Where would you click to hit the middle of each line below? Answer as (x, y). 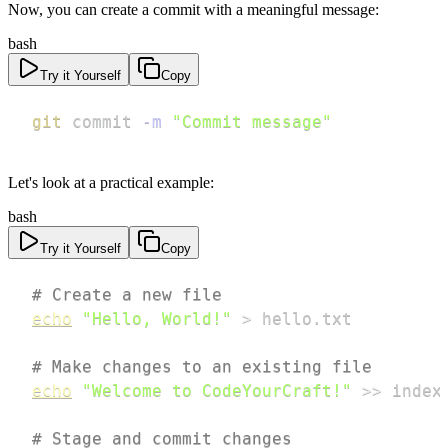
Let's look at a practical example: (111, 182)
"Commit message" (252, 121)
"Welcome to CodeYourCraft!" (217, 390)
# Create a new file (127, 294)
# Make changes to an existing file (202, 366)
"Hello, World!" (157, 318)
